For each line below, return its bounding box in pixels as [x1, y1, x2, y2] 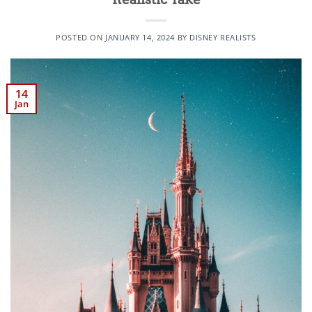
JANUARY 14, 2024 [104, 31, 175, 42]
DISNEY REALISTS [189, 31, 256, 42]
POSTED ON [56, 31, 105, 42]
